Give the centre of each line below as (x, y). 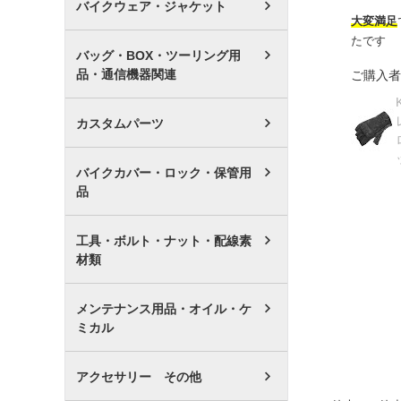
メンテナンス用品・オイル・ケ (164, 308)
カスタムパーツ (120, 123)
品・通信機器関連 (126, 74)
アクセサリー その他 (139, 376)
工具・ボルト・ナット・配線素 (164, 240)
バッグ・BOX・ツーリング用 (158, 55)
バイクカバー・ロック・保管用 (164, 172)
